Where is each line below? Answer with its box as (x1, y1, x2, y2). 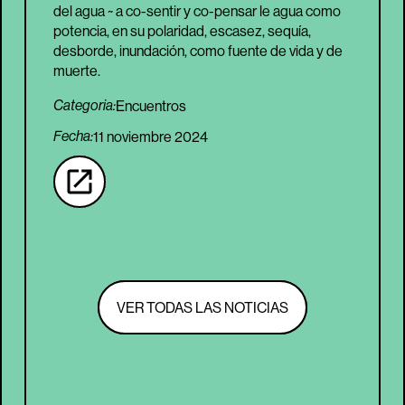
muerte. (53, 61, 100, 80)
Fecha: (53, 127, 93, 146)
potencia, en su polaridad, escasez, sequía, (53, 22, 311, 41)
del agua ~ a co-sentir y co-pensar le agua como (53, 2, 341, 21)
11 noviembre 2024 (93, 127, 208, 146)
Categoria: (53, 97, 116, 115)
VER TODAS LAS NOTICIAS (117, 298, 288, 317)
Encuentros (116, 96, 186, 115)
